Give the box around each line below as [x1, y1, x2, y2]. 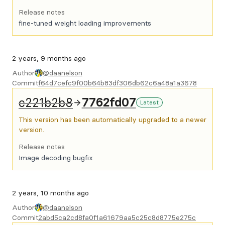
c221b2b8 [19, 95, 73, 110]
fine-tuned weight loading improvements [19, 19, 151, 28]
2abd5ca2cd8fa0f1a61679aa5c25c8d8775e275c [38, 213, 196, 222]
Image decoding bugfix [19, 153, 93, 162]
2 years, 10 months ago [12, 188, 89, 197]
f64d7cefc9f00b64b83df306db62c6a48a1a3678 [38, 78, 197, 87]
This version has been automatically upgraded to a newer [19, 115, 206, 124]
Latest [140, 98, 159, 106]
